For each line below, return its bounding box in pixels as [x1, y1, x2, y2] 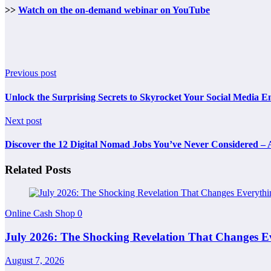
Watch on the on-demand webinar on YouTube [18, 5, 210, 16]
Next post [5, 115, 42, 126]
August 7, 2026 [5, 255, 64, 266]
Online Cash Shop [5, 208, 77, 219]
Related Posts [5, 163, 71, 176]
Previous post [5, 68, 56, 79]
